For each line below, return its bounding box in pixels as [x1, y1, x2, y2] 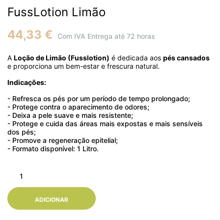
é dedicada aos [110, 54, 163, 62]
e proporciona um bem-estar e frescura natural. [7, 62, 160, 71]
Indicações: [7, 78, 46, 87]
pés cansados [163, 54, 210, 62]
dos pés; [7, 128, 36, 137]
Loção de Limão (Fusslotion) [14, 54, 110, 62]
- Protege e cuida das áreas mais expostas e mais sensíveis [7, 119, 203, 128]
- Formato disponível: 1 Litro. [7, 144, 99, 153]
